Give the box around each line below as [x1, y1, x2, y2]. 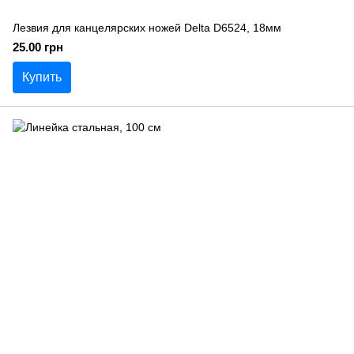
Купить [22, 70, 62, 84]
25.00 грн [13, 40, 63, 54]
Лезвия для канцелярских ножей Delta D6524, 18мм [13, 21, 281, 34]
